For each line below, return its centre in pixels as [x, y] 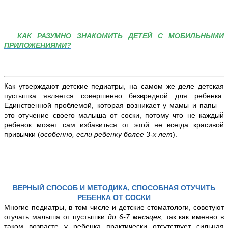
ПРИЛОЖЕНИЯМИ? [38, 45]
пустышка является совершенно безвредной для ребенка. [114, 95]
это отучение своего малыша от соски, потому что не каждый [114, 115]
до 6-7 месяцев [134, 217]
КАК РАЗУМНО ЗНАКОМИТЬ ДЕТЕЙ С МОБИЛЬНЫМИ [121, 35]
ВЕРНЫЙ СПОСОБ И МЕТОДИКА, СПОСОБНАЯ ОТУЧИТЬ [114, 188]
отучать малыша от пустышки [56, 217]
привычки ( [22, 134]
